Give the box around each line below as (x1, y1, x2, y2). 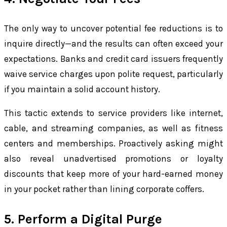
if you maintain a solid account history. (4, 84, 160, 95)
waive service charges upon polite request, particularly (4, 69, 223, 80)
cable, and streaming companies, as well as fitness (4, 123, 223, 134)
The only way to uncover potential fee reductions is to (4, 23, 223, 34)
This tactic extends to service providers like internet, (4, 108, 223, 119)
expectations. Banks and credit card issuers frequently (4, 54, 223, 64)
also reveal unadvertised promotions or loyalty (4, 154, 223, 164)
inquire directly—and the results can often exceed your (4, 39, 223, 49)
